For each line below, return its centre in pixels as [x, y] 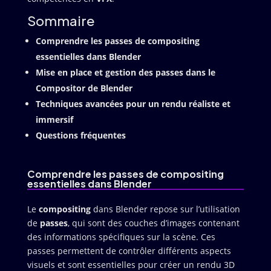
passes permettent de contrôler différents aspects [129, 250]
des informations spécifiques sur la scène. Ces [121, 237]
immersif [54, 119]
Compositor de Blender [84, 88]
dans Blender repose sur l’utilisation [165, 209]
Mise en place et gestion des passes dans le [125, 72]
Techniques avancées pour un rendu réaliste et [133, 103]
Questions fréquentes [80, 135]
